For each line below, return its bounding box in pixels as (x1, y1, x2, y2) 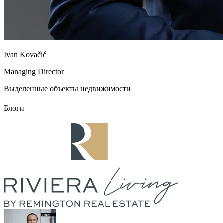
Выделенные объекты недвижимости (4, 84, 131, 93)
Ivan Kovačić (4, 50, 46, 59)
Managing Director (4, 67, 64, 76)
